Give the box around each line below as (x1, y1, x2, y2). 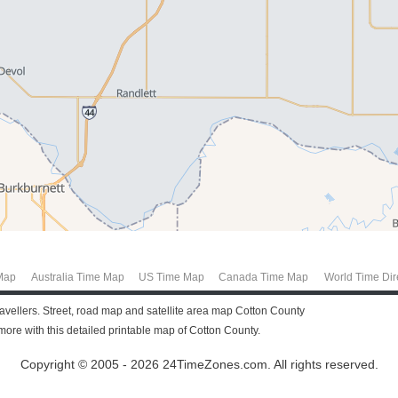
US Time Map (138, 270, 204, 283)
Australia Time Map (30, 270, 124, 283)
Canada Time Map (218, 270, 308, 283)
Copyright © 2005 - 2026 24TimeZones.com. (20, 358, 271, 372)
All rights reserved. (270, 358, 378, 372)
